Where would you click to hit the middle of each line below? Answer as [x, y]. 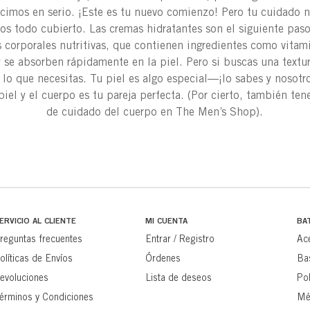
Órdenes [163, 258]
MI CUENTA [166, 221]
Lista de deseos [178, 278]
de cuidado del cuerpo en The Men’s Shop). [155, 112]
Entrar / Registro [180, 239]
